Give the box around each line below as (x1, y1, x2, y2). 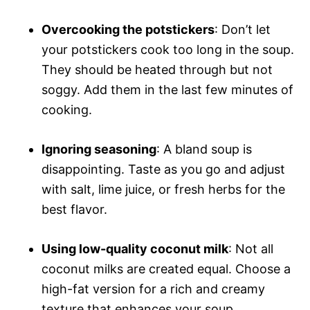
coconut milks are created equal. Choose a (42, 261, 291, 276)
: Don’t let (215, 21, 271, 37)
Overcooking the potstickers (42, 21, 215, 37)
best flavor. (42, 201, 107, 217)
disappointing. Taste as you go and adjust (42, 161, 285, 176)
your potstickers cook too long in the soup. (42, 42, 294, 57)
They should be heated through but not (42, 62, 273, 77)
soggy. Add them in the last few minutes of (42, 82, 293, 97)
